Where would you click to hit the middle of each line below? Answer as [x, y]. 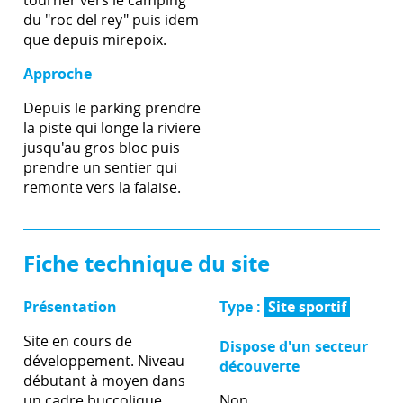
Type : [242, 307]
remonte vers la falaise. [102, 187]
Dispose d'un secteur [294, 346]
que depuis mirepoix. [95, 40]
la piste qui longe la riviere [112, 128]
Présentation [70, 307]
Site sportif [307, 307]
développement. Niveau [104, 361]
